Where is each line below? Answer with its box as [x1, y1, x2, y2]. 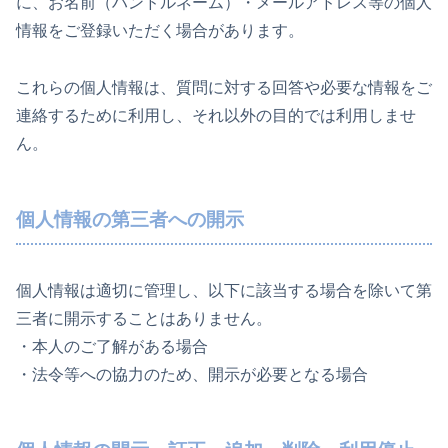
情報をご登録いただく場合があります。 [16, 22, 304, 40]
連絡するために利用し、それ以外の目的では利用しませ [16, 106, 416, 124]
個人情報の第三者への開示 [16, 208, 244, 230]
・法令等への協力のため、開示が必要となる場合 [16, 365, 368, 383]
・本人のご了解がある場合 [16, 337, 208, 355]
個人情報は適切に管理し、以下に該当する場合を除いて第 [16, 281, 432, 299]
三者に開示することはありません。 [16, 309, 272, 327]
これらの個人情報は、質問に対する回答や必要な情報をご [16, 78, 432, 96]
